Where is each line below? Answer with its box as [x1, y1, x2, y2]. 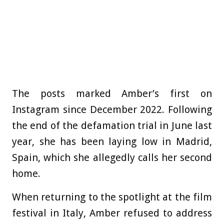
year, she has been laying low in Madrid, [12, 135, 212, 147]
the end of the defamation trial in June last [12, 119, 212, 131]
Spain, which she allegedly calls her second [12, 151, 212, 163]
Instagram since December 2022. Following [12, 103, 212, 115]
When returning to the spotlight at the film [12, 190, 212, 203]
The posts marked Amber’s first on [12, 87, 212, 99]
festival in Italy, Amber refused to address [12, 206, 212, 219]
